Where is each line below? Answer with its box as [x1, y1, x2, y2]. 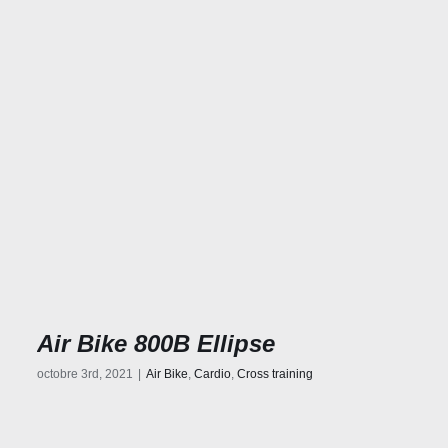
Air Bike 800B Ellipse [37, 330, 275, 358]
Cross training [237, 367, 313, 382]
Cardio [194, 367, 231, 382]
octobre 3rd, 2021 [37, 367, 133, 382]
